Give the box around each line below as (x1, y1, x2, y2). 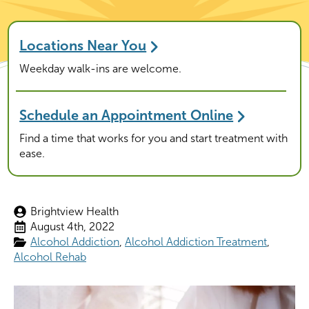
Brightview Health (30, 206, 119, 217)
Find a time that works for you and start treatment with (19, 132, 288, 144)
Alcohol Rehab (14, 251, 86, 263)
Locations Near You (19, 37, 147, 53)
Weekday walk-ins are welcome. (19, 63, 182, 74)
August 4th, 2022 (30, 221, 114, 232)
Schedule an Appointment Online (19, 107, 234, 123)
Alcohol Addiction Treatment (125, 236, 267, 248)
